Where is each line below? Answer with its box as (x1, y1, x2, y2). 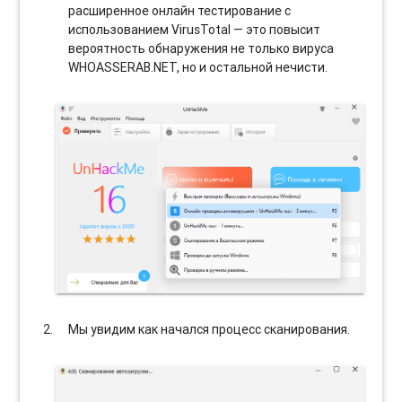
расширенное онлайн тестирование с (68, 3, 292, 20)
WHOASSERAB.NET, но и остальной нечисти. (68, 59, 328, 76)
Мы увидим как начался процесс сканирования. (68, 320, 351, 337)
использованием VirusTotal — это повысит (68, 22, 321, 39)
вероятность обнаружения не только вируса (68, 40, 335, 57)
